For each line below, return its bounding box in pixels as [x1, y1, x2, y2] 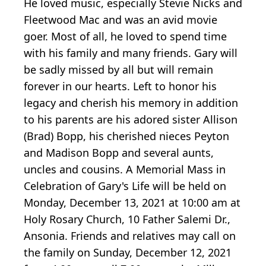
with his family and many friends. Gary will [24, 45, 237, 60]
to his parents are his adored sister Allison [24, 112, 237, 126]
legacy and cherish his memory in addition [24, 95, 238, 110]
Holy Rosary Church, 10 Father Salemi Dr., [24, 211, 230, 226]
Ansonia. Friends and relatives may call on [24, 228, 236, 243]
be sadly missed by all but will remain [24, 62, 213, 77]
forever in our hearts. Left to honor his [24, 78, 217, 93]
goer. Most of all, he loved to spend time [24, 28, 227, 43]
